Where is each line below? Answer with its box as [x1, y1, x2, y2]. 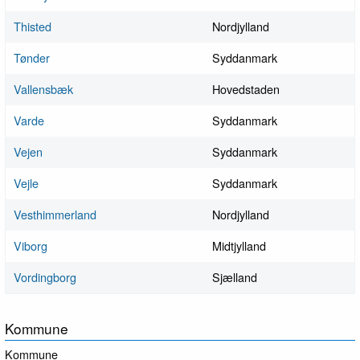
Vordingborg [14, 268, 76, 286]
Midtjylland [212, 237, 266, 255]
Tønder [14, 49, 50, 67]
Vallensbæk [14, 80, 73, 98]
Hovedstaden [212, 80, 280, 98]
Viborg [14, 237, 47, 255]
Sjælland [212, 268, 257, 286]
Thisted [14, 18, 51, 35]
